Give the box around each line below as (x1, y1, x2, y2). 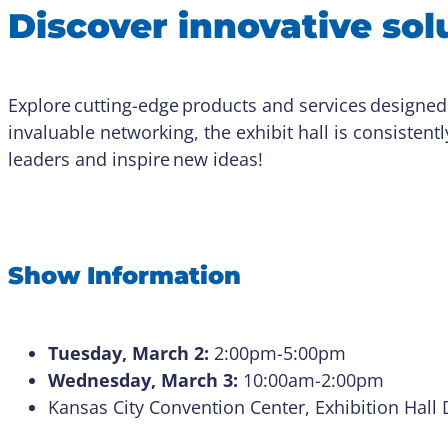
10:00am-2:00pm (243, 368, 392, 393)
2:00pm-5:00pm (214, 341, 354, 366)
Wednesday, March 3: (48, 368, 243, 393)
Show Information (8, 261, 241, 291)
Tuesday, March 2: (48, 341, 214, 366)
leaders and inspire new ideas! (8, 146, 268, 171)
